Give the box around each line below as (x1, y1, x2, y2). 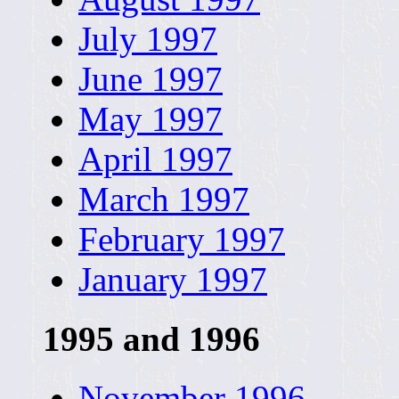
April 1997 (78, 140, 232, 179)
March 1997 (78, 180, 249, 219)
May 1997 (78, 100, 223, 139)
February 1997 (78, 220, 285, 259)
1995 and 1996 (43, 319, 260, 358)
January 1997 (78, 260, 267, 299)
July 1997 (78, 20, 217, 59)
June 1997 (78, 60, 223, 99)
